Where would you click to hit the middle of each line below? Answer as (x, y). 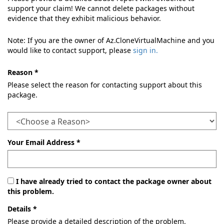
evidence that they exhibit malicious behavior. (84, 18)
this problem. (31, 191)
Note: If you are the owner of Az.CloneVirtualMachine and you (111, 40)
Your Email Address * (44, 142)
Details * (22, 209)
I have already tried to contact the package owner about (114, 181)
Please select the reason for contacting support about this (105, 85)
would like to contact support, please (70, 50)
